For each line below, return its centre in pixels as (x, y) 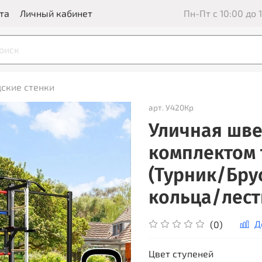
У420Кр (180, 108)
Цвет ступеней (181, 254)
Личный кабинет (56, 13)
